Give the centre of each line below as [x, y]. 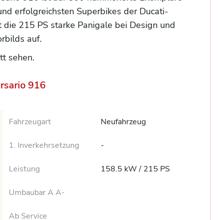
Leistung [25, 169]
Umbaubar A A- [37, 192]
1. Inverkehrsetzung [44, 145]
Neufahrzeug [124, 122]
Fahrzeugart [30, 122]
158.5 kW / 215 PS [136, 169]
